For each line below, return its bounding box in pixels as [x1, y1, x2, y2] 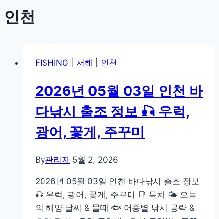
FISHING [35, 57, 68, 67]
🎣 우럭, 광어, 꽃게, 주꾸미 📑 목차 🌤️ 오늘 [35, 190, 197, 200]
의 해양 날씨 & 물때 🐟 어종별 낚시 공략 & [35, 203, 195, 213]
